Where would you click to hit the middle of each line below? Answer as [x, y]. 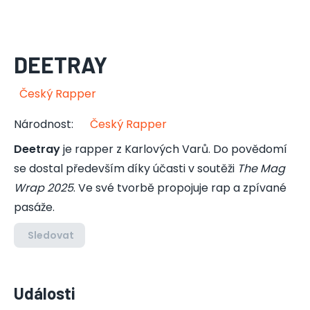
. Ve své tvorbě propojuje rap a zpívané [180, 188]
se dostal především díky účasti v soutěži [126, 168]
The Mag [261, 168]
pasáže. [34, 207]
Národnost [43, 124]
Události [45, 293]
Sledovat [51, 235]
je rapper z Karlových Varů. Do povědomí [174, 149]
